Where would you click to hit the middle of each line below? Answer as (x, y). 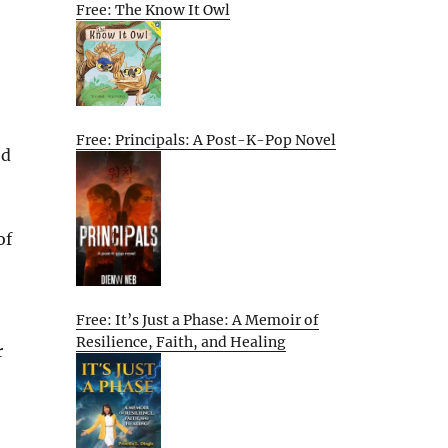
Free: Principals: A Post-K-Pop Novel (206, 139)
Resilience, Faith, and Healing (181, 341)
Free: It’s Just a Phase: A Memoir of (197, 319)
